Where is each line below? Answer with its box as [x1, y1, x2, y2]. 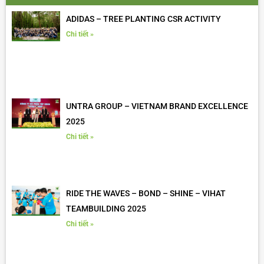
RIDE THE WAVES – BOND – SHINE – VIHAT [65, 188, 226, 198]
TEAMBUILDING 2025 [65, 203, 146, 213]
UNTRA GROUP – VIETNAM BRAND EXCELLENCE [65, 101, 248, 111]
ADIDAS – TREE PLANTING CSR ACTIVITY [65, 14, 221, 24]
